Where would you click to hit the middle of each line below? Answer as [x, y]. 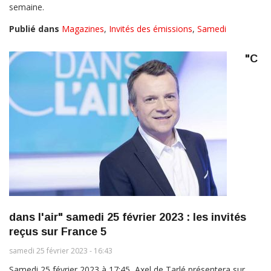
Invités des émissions [151, 28]
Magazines [83, 28]
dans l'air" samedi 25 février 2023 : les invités [128, 217]
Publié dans [34, 28]
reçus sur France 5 [58, 231]
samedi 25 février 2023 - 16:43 [61, 250]
